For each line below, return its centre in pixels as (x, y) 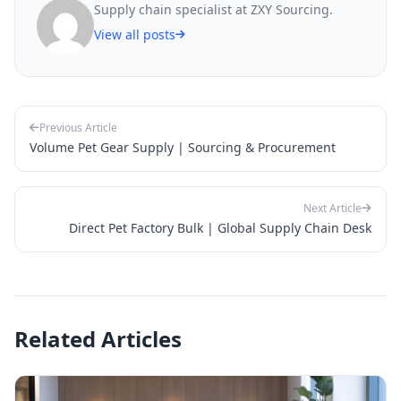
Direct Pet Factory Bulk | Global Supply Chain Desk (220, 227)
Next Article (333, 208)
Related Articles (98, 338)
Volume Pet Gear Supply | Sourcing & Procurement (183, 147)
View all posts (135, 34)
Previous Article (78, 127)
